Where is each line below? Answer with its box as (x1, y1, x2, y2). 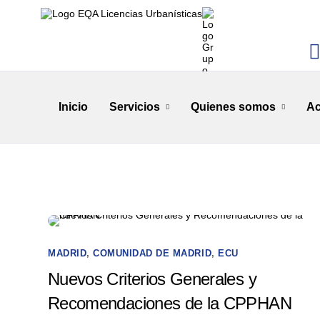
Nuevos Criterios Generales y (48, 269, 256, 289)
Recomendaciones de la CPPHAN (48, 294, 291, 313)
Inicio (59, 101, 88, 113)
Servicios (109, 101, 160, 113)
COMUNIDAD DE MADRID (93, 248, 212, 259)
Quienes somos (191, 101, 276, 113)
